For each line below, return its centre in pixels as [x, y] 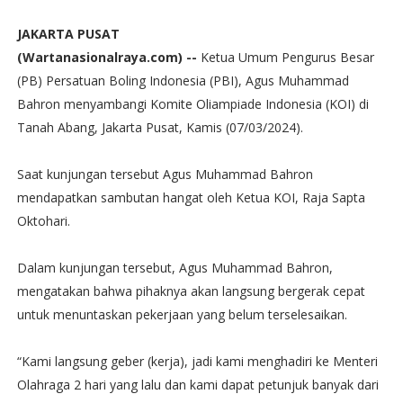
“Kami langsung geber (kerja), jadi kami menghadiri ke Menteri [197, 361]
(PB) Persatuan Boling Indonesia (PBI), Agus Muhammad [183, 81]
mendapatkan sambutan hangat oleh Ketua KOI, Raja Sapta [191, 197]
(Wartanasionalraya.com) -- [107, 57]
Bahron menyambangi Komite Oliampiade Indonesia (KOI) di [193, 104]
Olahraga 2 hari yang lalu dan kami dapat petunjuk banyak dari [197, 385]
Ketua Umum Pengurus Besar [285, 57]
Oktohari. [43, 221]
